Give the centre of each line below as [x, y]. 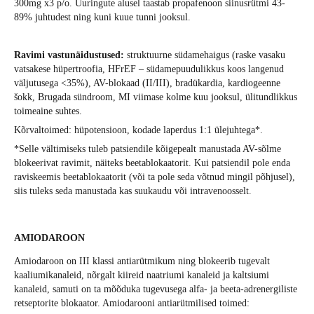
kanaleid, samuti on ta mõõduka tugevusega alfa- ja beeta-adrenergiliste [156, 289]
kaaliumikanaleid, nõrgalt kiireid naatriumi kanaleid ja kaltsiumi [142, 275]
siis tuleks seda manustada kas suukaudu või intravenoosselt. [133, 191]
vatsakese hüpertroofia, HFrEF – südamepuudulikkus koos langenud [149, 69]
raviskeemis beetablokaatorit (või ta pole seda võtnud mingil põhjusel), [155, 177]
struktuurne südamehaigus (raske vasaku [206, 55]
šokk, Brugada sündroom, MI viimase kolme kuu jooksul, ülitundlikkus [156, 97]
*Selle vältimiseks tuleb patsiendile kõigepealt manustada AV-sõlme [148, 149]
